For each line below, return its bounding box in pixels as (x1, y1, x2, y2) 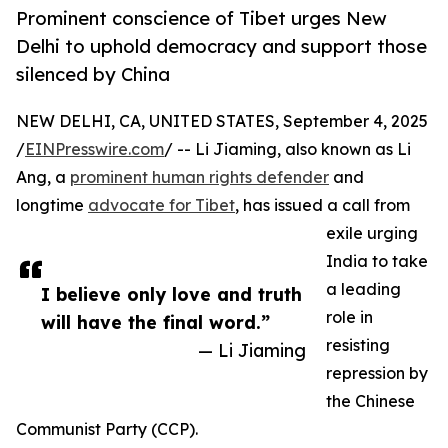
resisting (326, 335, 390, 356)
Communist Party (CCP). (16, 419, 198, 440)
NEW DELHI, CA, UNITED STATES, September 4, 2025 (16, 111, 428, 132)
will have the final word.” (41, 311, 270, 334)
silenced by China (16, 63, 170, 86)
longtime (16, 195, 88, 216)
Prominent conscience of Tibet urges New (16, 7, 387, 30)
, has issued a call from (235, 195, 410, 216)
